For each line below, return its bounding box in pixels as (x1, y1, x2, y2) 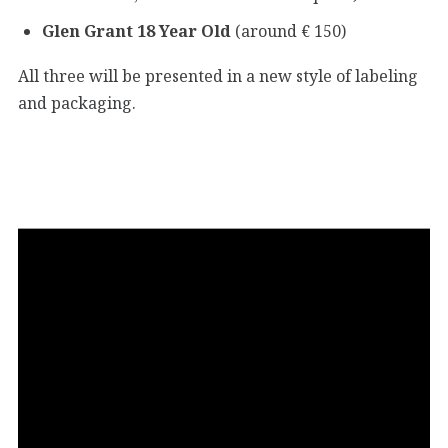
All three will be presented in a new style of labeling (18, 64, 418, 87)
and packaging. (18, 91, 136, 114)
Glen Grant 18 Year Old (42, 20, 231, 43)
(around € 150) (231, 20, 346, 43)
